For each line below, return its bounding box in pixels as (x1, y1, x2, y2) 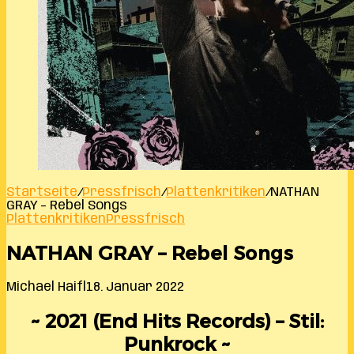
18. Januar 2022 (86, 280, 184, 294)
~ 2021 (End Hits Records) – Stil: (30, 309, 324, 333)
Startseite (6, 186, 77, 199)
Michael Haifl (6, 280, 86, 294)
